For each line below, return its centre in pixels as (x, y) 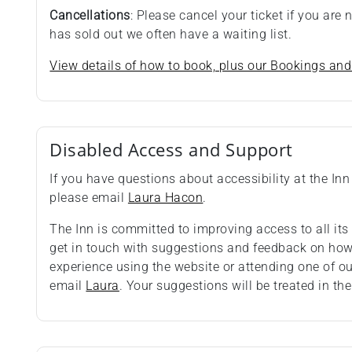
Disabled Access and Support (171, 150)
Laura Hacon (165, 198)
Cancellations (90, 16)
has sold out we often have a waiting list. (171, 35)
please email (89, 198)
